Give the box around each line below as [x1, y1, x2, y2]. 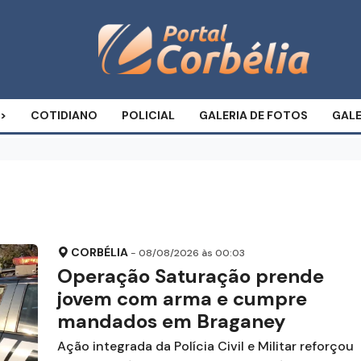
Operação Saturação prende [56, 263, 324, 288]
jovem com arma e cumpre [56, 286, 307, 311]
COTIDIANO [31, 108, 98, 122]
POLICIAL [122, 108, 175, 122]
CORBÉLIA [70, 245, 128, 259]
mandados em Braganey [56, 309, 285, 334]
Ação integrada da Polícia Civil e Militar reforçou [56, 338, 354, 355]
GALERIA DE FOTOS [199, 108, 308, 122]
